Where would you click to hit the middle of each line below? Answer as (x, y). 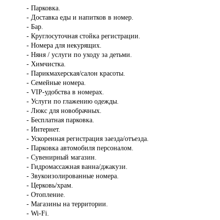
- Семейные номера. (56, 83)
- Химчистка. (46, 64)
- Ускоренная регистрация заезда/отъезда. (88, 139)
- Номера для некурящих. (64, 45)
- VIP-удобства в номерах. (66, 92)
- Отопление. (46, 195)
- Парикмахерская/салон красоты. (76, 73)
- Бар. (35, 27)
